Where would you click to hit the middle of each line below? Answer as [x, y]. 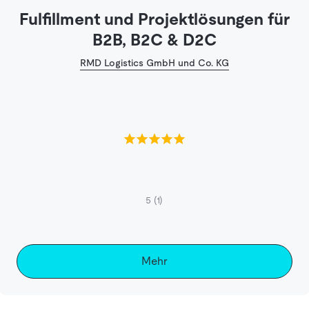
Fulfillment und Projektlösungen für [154, 19]
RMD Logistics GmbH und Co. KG [154, 62]
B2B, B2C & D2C [154, 39]
